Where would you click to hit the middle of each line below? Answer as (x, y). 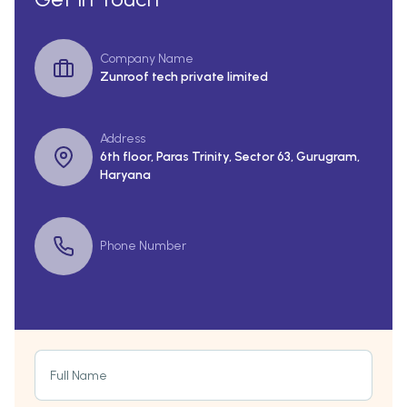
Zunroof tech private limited (184, 77)
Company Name (147, 59)
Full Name (79, 376)
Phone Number (143, 246)
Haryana (125, 175)
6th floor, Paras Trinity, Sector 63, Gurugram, (230, 157)
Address (123, 139)
